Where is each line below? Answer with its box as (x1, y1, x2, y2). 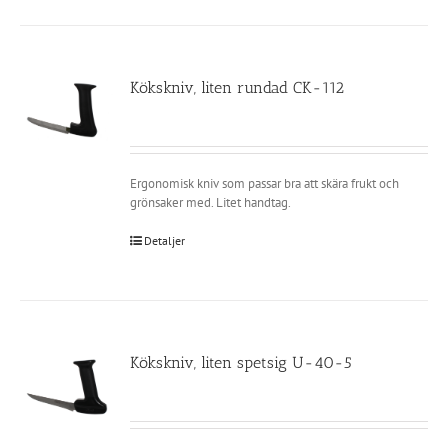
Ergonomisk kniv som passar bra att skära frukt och (130, 175, 400, 193)
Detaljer (144, 233, 186, 249)
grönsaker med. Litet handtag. (130, 194, 292, 212)
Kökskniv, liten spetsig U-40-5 (130, 353, 353, 373)
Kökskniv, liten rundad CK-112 (130, 78, 345, 98)
